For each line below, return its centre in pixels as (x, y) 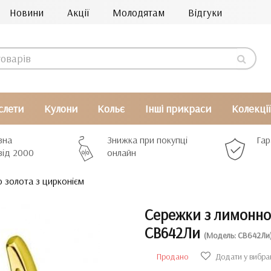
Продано (172, 256)
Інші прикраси (178, 109)
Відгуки (205, 12)
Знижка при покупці (148, 140)
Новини (27, 12)
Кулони (60, 109)
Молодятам (139, 12)
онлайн (122, 152)
